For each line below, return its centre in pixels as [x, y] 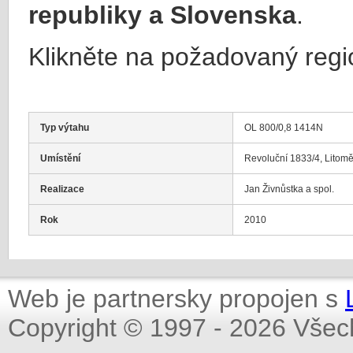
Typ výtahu [65, 127]
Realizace [62, 189]
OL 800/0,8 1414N [284, 127]
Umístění [60, 158]
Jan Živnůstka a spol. [289, 189]
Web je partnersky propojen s [176, 299]
